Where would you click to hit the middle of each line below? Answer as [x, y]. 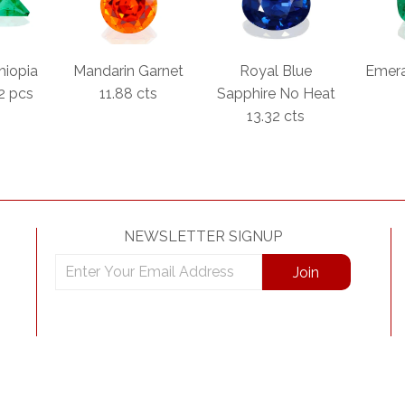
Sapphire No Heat [276, 94]
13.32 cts [276, 117]
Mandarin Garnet [129, 71]
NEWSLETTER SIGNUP [202, 237]
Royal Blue [276, 71]
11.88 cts [129, 94]
